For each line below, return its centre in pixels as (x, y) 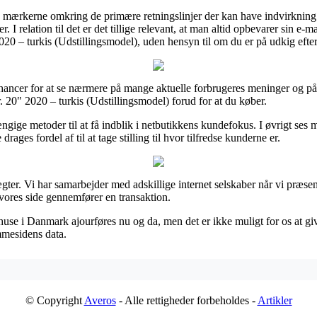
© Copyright (54, 300)
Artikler (275, 300)
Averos (100, 300)
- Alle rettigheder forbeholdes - (186, 300)
